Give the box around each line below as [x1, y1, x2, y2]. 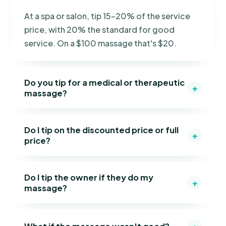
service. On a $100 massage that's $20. [24, 37, 177, 48]
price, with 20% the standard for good [24, 24, 175, 35]
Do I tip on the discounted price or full [24, 124, 179, 135]
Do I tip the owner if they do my [24, 172, 153, 183]
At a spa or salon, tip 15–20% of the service [24, 10, 190, 21]
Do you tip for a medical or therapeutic [24, 77, 185, 88]
